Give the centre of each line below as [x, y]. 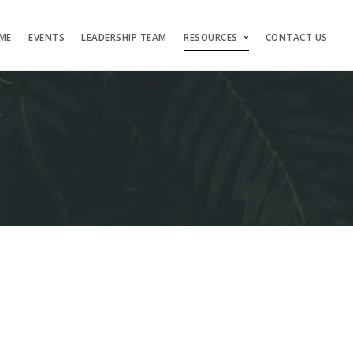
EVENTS [46, 37]
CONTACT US [296, 37]
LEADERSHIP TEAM [124, 37]
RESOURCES [211, 37]
